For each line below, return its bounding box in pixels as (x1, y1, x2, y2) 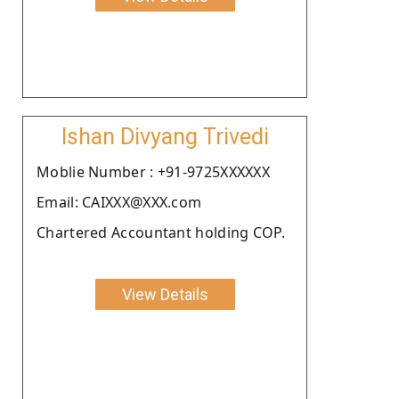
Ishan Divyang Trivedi (61, 123, 269, 150)
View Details (121, 284, 208, 304)
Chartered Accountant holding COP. (37, 222, 285, 242)
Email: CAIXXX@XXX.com (37, 191, 202, 212)
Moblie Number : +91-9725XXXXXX (37, 161, 270, 182)
